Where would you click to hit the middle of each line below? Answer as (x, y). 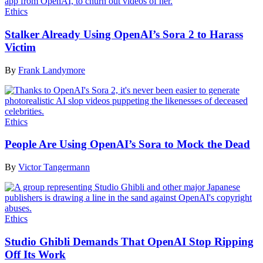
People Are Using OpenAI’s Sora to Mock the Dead (127, 144)
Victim (20, 48)
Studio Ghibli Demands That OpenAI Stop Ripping (129, 241)
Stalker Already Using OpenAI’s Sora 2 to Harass (124, 35)
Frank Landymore (52, 70)
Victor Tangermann (54, 167)
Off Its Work (35, 254)
